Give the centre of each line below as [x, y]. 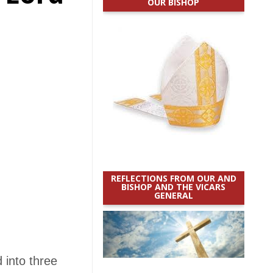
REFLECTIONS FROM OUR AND [173, 178]
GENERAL [173, 195]
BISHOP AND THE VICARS [174, 187]
